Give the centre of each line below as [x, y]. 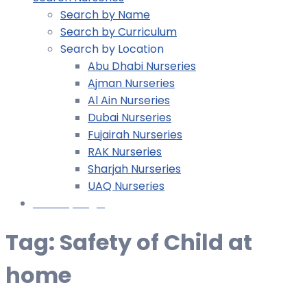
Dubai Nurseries [130, 117]
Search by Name [105, 14]
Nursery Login [69, 203]
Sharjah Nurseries [134, 169]
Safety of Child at [156, 243]
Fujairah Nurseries [135, 134]
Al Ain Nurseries [129, 100]
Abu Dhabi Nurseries [142, 66]
